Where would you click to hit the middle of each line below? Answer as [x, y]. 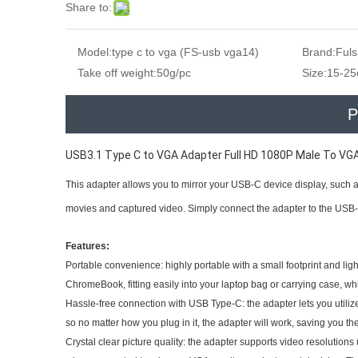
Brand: [318, 52]
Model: [95, 52]
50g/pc [174, 73]
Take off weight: [117, 73]
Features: [88, 246]
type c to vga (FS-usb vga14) [185, 52]
